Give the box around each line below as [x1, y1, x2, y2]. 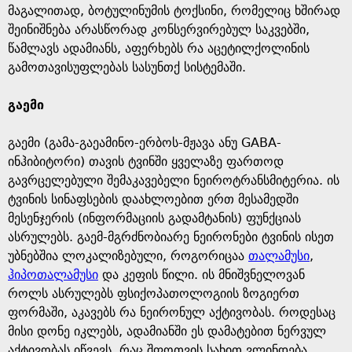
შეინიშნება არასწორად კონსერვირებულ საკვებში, [8, 22, 310, 37]
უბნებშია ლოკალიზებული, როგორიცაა [8, 248, 248, 263]
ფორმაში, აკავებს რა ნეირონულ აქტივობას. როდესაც [8, 305, 335, 320]
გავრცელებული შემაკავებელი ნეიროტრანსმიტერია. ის [8, 173, 339, 188]
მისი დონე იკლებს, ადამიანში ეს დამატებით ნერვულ [8, 324, 326, 339]
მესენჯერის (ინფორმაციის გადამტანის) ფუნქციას [8, 211, 301, 225]
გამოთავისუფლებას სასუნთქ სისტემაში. [8, 60, 250, 75]
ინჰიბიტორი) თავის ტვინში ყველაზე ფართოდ [8, 154, 284, 169]
